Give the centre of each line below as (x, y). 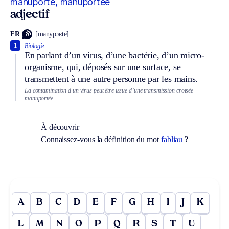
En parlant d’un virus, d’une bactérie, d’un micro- (114, 55)
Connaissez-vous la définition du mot (101, 140)
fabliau (172, 140)
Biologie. (35, 46)
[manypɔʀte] (52, 34)
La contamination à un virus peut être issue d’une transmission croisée (109, 90)
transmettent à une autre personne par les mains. (111, 78)
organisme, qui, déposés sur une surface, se (103, 67)
